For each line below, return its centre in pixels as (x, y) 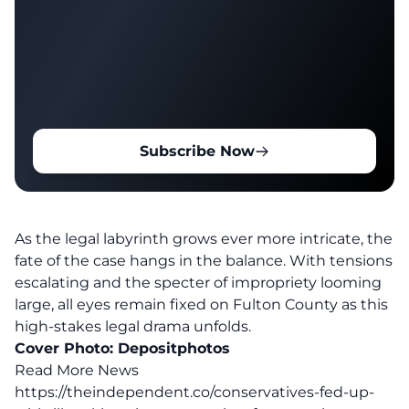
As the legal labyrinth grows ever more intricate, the (204, 239)
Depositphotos (174, 348)
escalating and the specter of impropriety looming (198, 283)
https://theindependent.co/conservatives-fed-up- (194, 392)
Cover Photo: (66, 348)
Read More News (77, 370)
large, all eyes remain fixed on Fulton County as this (201, 304)
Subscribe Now (197, 151)
